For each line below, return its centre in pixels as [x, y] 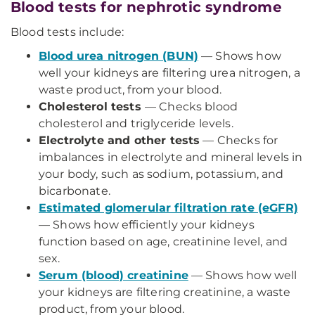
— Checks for [239, 140]
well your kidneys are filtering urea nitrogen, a [169, 73]
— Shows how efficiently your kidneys [147, 225]
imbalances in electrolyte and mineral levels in [171, 157]
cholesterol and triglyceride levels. [136, 123]
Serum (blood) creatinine [114, 275]
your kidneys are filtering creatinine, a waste [165, 292]
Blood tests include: [67, 32]
